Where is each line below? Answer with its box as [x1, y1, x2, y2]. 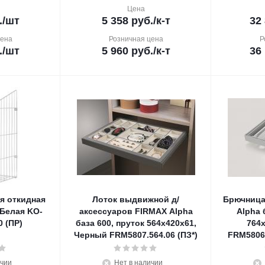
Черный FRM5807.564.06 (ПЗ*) [74, 230, 198, 240]
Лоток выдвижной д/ [92, 195, 179, 204]
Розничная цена [108, 35, 163, 43]
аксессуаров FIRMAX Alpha [79, 206, 193, 216]
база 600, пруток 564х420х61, [75, 218, 196, 228]
